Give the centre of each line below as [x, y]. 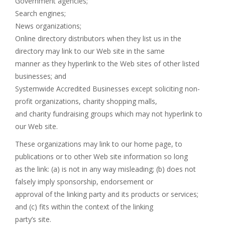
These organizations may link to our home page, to [99, 144]
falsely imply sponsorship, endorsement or [84, 182]
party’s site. [33, 219]
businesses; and [41, 76]
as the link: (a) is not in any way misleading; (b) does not [105, 169]
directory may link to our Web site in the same [90, 51]
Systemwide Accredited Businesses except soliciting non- [107, 89]
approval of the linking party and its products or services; [107, 194]
